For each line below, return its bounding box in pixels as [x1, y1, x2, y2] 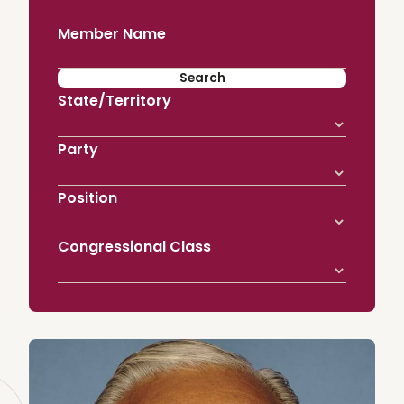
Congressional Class [58, 235, 211, 257]
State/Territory [58, 89, 171, 111]
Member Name [58, 23, 166, 44]
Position [58, 187, 117, 208]
